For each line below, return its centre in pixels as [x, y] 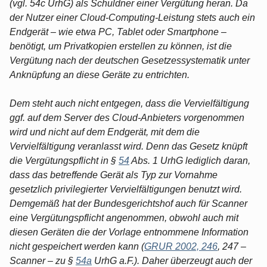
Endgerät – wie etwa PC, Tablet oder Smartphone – [118, 32]
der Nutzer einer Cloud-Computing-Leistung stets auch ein [132, 17]
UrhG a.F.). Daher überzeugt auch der [172, 260]
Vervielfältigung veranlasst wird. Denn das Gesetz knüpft [128, 146]
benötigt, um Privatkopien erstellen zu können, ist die [121, 46]
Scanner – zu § [43, 260]
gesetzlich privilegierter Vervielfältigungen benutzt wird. [126, 189]
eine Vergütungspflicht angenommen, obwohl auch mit [124, 218]
